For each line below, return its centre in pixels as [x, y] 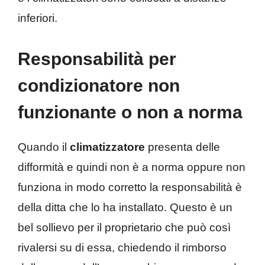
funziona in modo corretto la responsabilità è [130, 187]
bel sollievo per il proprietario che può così [124, 227]
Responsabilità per [97, 59]
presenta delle [182, 147]
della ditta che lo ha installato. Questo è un [125, 207]
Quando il [44, 147]
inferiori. [39, 18]
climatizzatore [107, 147]
